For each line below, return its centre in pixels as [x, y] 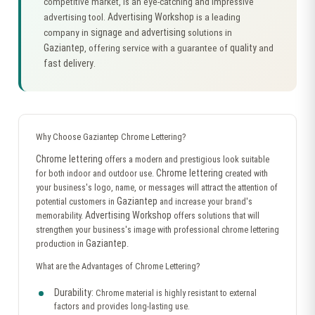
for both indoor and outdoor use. [96, 173]
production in [61, 244]
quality [243, 48]
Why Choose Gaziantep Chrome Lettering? [111, 137]
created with [245, 173]
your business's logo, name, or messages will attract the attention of [157, 187]
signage [107, 32]
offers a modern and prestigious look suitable [186, 159]
